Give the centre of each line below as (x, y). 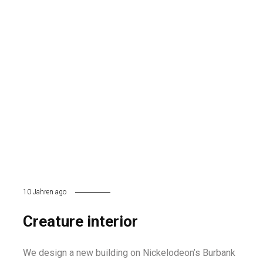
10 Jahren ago (45, 192)
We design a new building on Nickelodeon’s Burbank (129, 253)
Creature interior (80, 221)
